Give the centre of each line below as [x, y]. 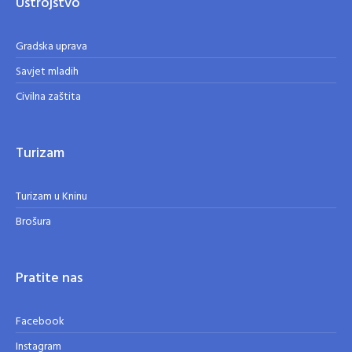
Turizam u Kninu [52, 196]
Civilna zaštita [49, 97]
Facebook [40, 321]
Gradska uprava [52, 46]
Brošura [34, 222]
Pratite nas [49, 278]
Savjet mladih [48, 71]
